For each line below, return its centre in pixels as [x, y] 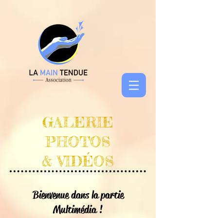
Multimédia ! [78, 210]
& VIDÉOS [78, 161]
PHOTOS [78, 142]
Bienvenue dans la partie [78, 195]
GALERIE [78, 122]
